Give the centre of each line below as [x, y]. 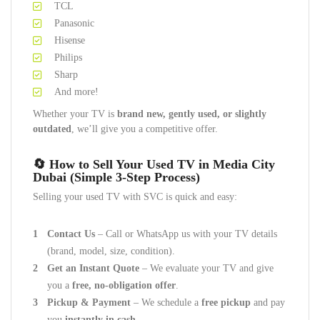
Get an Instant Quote [93, 268]
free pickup [226, 302]
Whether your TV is [75, 114]
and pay [268, 302]
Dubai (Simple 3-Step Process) [116, 177]
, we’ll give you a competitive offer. [145, 129]
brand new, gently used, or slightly [192, 114]
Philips [68, 57]
